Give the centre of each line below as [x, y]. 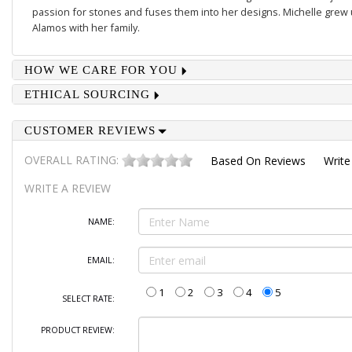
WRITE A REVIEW [67, 189]
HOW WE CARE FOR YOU [101, 70]
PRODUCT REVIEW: [77, 330]
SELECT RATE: [88, 299]
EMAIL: [101, 260]
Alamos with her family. [86, 27]
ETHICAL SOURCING [87, 94]
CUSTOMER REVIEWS [90, 130]
